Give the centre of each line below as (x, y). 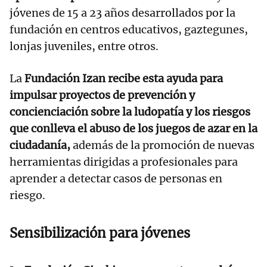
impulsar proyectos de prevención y (102, 95)
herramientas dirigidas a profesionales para (124, 162)
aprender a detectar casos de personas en (116, 179)
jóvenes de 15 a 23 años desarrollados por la (122, 13)
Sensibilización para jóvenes (100, 233)
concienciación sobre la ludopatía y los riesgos (130, 112)
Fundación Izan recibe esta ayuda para (122, 79)
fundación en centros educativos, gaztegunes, (129, 30)
